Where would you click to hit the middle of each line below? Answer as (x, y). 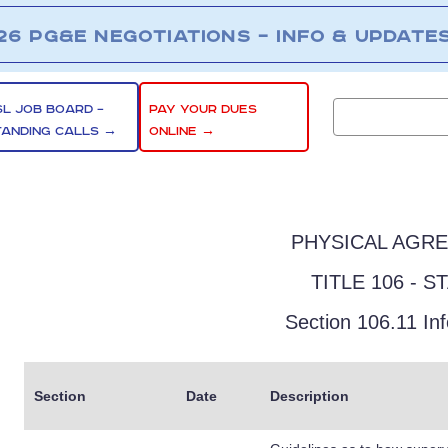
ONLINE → (182, 131)
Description (309, 396)
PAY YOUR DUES (203, 109)
